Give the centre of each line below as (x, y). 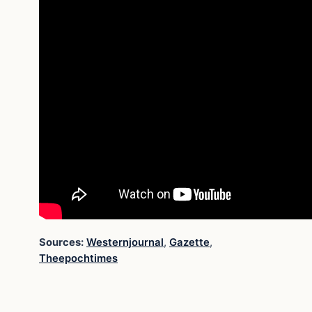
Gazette (189, 242)
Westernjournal (125, 242)
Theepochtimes (78, 258)
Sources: (61, 242)
